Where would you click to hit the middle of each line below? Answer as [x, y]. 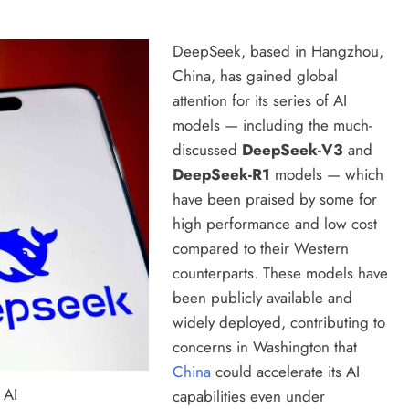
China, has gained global [255, 76]
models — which [326, 175]
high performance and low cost [274, 224]
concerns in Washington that [264, 347]
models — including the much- [272, 126]
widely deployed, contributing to [278, 323]
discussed [207, 150]
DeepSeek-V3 [292, 150]
